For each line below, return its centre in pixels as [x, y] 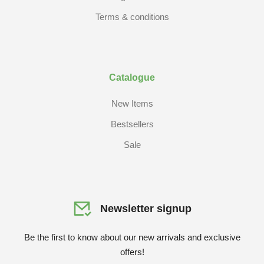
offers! [132, 252]
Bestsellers [132, 124]
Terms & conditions [132, 17]
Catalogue [132, 77]
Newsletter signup [146, 208]
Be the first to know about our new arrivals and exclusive [132, 237]
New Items [132, 103]
